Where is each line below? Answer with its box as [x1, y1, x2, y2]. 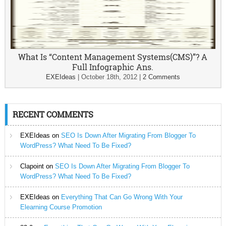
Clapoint [20, 162, 44, 171]
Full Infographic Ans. [72, 62, 154, 73]
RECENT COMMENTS [12, 109, 93, 120]
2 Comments [142, 73, 180, 81]
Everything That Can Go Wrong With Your [61, 193, 183, 201]
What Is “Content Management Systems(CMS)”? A [18, 51, 208, 63]
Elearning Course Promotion [20, 203, 102, 211]
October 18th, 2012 [81, 73, 137, 81]
